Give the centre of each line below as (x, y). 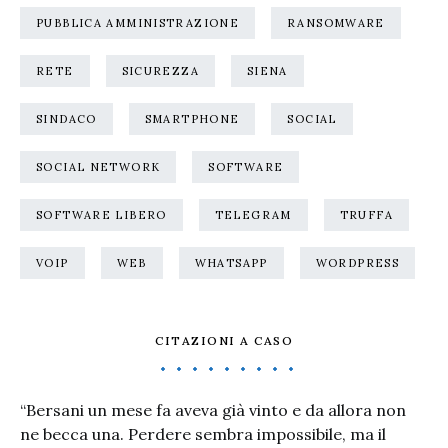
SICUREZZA (160, 71)
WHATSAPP (231, 263)
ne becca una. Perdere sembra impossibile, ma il (203, 434)
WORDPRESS (357, 263)
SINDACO (66, 119)
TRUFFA (366, 215)
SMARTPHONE (192, 119)
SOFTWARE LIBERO (101, 215)
